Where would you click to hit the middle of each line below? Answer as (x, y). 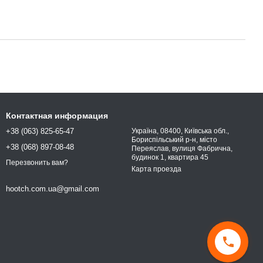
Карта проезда (156, 169)
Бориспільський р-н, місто (174, 139)
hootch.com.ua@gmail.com (53, 189)
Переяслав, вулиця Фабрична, (182, 148)
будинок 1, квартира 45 (170, 157)
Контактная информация (57, 115)
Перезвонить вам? (37, 163)
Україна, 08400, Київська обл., (180, 131)
